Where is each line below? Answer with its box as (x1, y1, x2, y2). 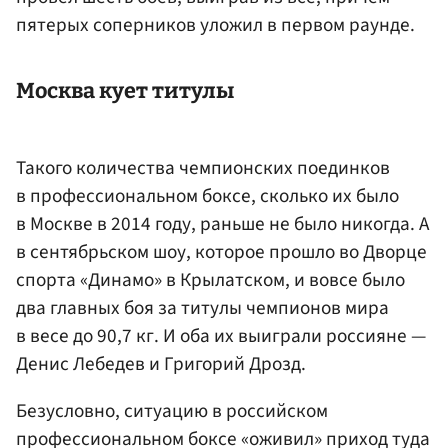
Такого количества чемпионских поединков (16, 153, 390, 182)
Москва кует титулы (16, 78, 234, 105)
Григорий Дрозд (164, 349, 301, 378)
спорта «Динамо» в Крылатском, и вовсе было (16, 265, 405, 294)
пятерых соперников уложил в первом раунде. (16, 11, 415, 40)
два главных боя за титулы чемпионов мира (16, 293, 389, 322)
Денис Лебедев (16, 349, 145, 378)
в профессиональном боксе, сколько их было (16, 181, 399, 210)
